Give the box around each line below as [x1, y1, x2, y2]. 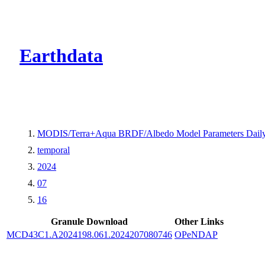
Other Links [174, 216, 224, 227]
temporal [37, 144, 70, 155]
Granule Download [51, 216, 128, 227]
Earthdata [20, 45, 103, 67]
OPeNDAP [174, 229, 218, 240]
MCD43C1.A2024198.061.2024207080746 [7, 229, 172, 240]
